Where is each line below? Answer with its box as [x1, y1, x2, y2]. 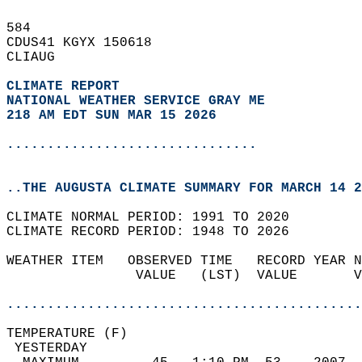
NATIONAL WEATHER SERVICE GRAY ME [6, 94, 265, 108]
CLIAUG [6, 50, 71, 65]
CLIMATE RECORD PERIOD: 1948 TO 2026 [6, 225, 305, 239]
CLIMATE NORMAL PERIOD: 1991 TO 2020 [6, 210, 305, 225]
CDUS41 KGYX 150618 [6, 36, 168, 50]
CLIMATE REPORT [6, 79, 128, 94]
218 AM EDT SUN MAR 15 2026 [6, 108, 217, 123]
